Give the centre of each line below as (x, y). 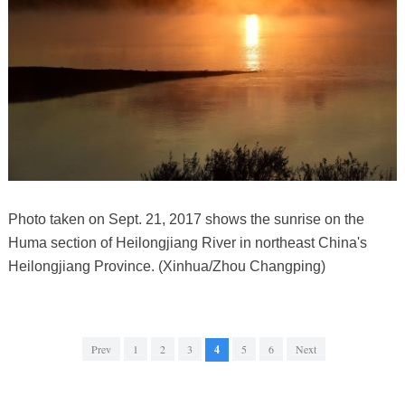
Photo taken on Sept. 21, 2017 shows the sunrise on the (186, 220)
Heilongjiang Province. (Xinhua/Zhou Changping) (166, 267)
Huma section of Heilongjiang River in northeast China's (187, 243)
